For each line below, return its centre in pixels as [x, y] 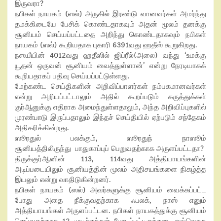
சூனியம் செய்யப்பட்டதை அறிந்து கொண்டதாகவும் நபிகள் [110, 35]
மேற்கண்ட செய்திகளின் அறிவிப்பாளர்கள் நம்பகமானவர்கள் [110, 86]
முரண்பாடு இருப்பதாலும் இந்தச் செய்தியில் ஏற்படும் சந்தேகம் [110, 117]
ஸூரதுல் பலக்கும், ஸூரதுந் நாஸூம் [110, 138]
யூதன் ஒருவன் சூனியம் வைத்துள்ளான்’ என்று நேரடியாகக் [110, 66]
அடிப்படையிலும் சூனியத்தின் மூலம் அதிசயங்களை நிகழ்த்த [110, 169]
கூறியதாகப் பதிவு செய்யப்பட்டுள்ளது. [72, 76]
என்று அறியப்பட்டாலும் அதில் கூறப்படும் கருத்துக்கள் [110, 97]
